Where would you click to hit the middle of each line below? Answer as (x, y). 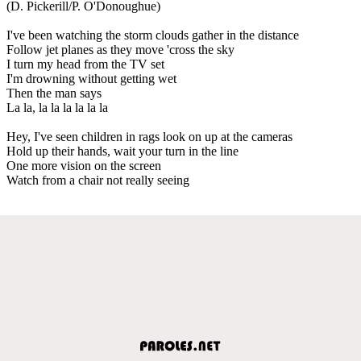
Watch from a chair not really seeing (98, 180)
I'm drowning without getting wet (91, 78)
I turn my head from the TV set (85, 64)
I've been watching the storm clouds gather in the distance (153, 35)
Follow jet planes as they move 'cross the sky (120, 49)
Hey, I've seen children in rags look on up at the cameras (149, 136)
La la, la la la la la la (57, 107)
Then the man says (54, 93)
